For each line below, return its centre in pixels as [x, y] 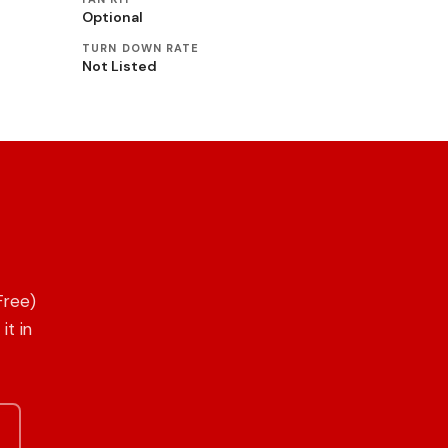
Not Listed [119, 66]
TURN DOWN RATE [141, 48]
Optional [112, 17]
